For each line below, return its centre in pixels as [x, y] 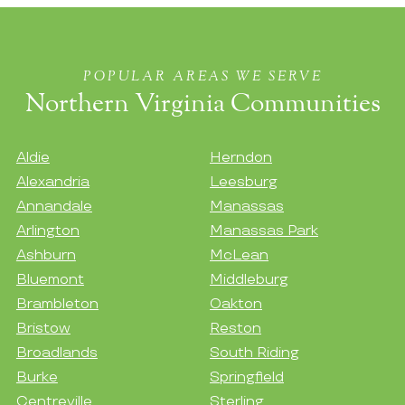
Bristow [43, 328]
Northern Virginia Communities [202, 104]
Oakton [236, 304]
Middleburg [249, 279]
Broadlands [57, 353]
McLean [239, 255]
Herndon [241, 157]
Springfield [247, 377]
